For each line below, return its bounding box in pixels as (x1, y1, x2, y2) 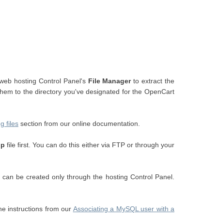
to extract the (131, 77, 175, 85)
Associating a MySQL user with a (73, 205, 175, 213)
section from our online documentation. (18, 120, 140, 127)
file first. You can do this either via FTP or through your (7, 141, 175, 149)
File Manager (88, 77, 131, 85)
